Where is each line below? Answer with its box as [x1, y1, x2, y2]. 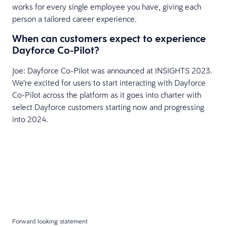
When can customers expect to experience [12, 31, 206, 45]
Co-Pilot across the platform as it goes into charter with [12, 89, 201, 100]
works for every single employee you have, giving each [12, 1, 201, 12]
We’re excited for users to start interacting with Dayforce [12, 77, 206, 88]
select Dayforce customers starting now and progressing [12, 101, 204, 112]
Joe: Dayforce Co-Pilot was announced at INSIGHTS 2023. [12, 65, 212, 75]
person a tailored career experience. [12, 13, 137, 24]
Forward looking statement [12, 216, 88, 225]
